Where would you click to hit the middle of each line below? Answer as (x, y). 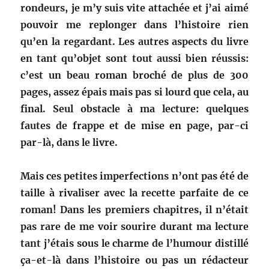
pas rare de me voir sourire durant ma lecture (134, 227)
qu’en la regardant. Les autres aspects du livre (134, 42)
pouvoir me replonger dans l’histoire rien (134, 25)
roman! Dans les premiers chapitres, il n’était (134, 210)
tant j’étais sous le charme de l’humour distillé (134, 243)
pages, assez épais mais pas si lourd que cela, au (134, 92)
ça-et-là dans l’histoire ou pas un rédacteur (134, 260)
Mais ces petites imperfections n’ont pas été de (134, 176)
